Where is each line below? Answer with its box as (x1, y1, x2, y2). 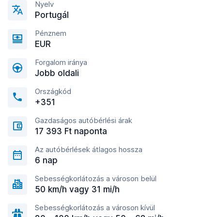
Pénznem (35, 29, 66, 38)
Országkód (35, 87, 71, 96)
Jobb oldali (35, 68, 79, 78)
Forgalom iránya (35, 58, 87, 67)
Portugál (35, 10, 69, 20)
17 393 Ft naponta (35, 126, 107, 136)
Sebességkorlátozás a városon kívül (35, 203, 155, 212)
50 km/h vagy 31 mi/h (35, 185, 120, 194)
